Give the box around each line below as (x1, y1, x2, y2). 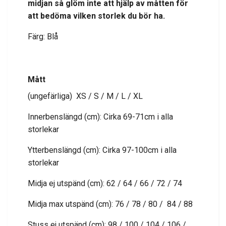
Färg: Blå (28, 32, 58, 42)
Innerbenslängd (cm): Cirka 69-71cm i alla (28, 112, 173, 122)
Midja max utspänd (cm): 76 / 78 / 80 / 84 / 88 (28, 199, 193, 209)
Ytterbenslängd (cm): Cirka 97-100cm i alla (28, 145, 177, 155)
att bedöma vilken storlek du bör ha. (28, 11, 165, 21)
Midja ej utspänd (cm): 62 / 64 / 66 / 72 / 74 (28, 179, 182, 189)
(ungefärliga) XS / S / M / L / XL (28, 91, 143, 101)
